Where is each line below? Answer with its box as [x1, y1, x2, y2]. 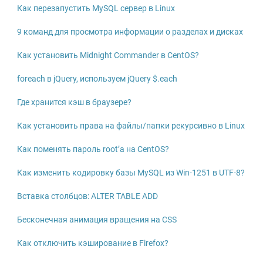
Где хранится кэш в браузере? [16, 97, 131, 107]
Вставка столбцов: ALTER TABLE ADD [16, 191, 158, 201]
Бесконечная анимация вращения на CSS [16, 215, 177, 224]
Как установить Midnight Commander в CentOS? [16, 50, 199, 60]
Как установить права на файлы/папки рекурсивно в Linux [16, 121, 245, 130]
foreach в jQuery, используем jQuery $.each [16, 74, 177, 83]
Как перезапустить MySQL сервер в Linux [16, 4, 175, 13]
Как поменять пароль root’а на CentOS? [16, 144, 169, 154]
